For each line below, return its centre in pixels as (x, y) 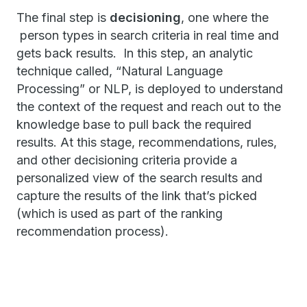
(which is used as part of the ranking (120, 213)
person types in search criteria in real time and (148, 35)
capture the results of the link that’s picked (137, 196)
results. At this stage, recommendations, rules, (147, 142)
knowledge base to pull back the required (134, 124)
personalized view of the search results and (139, 178)
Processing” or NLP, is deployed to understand (150, 89)
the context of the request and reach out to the (149, 107)
